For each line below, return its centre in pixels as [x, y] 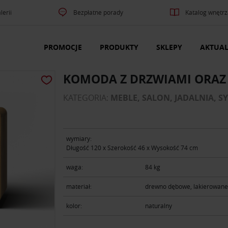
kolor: [74, 206]
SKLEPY [169, 47]
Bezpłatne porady [98, 12]
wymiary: [79, 138]
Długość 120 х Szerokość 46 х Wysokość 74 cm [132, 147]
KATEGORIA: [87, 98]
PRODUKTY [119, 47]
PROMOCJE [63, 47]
